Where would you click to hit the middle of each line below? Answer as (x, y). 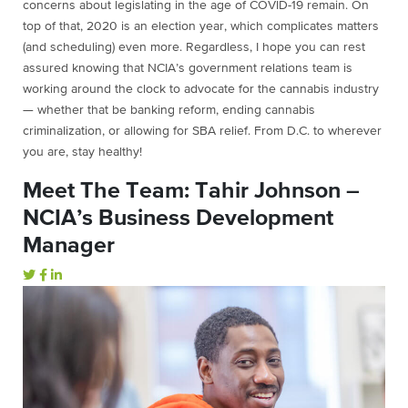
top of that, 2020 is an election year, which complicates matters (201, 26)
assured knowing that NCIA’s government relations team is (188, 68)
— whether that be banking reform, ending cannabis (169, 110)
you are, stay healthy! (84, 152)
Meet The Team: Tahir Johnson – (191, 190)
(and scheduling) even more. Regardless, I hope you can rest (194, 47)
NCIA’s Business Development (178, 218)
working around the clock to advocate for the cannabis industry (201, 89)
